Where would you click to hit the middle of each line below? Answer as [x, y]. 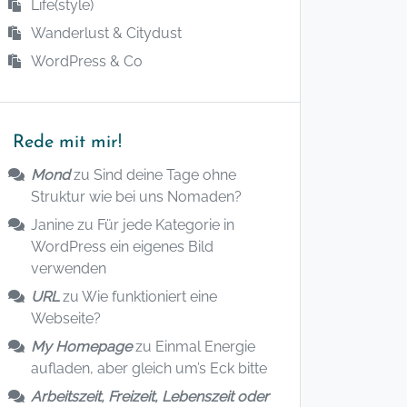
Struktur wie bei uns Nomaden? [136, 197]
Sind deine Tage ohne [165, 175]
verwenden [69, 268]
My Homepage [81, 347]
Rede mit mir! [67, 143]
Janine [52, 225]
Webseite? [66, 318]
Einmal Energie [205, 347]
